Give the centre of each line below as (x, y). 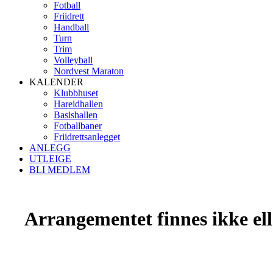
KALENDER (56, 82)
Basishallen (76, 115)
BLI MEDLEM (60, 170)
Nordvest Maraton (89, 71)
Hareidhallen (78, 104)
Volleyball (73, 60)
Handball (71, 27)
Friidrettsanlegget (87, 137)
